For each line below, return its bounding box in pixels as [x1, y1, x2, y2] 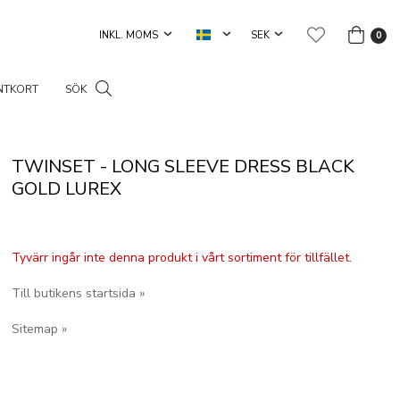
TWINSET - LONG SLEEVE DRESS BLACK [11, 154, 354, 179]
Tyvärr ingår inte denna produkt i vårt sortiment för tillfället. [11, 249, 352, 266]
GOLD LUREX [11, 177, 121, 201]
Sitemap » [11, 321, 67, 337]
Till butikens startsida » [11, 285, 145, 302]
